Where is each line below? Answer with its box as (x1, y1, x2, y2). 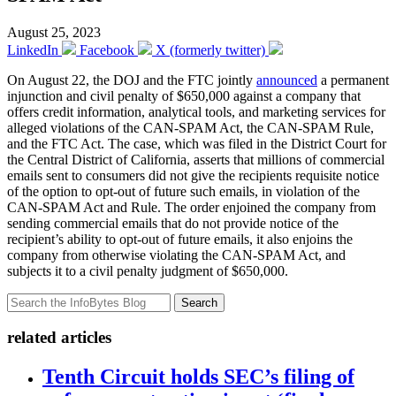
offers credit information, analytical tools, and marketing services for (7, 103, 385, 119)
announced (256, 72, 317, 88)
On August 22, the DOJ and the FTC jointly (7, 72, 256, 88)
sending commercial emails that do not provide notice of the (7, 215, 339, 231)
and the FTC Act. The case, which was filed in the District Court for (7, 135, 386, 151)
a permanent (317, 72, 389, 88)
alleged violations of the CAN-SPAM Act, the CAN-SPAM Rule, (7, 119, 374, 135)
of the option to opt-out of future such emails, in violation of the (7, 183, 360, 199)
